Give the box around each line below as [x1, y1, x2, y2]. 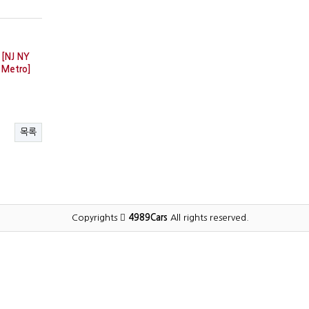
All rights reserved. [170, 213, 249, 222]
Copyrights [72, 213, 120, 222]
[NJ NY [1, 52, 30, 61]
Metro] [1, 65, 31, 74]
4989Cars [128, 213, 170, 222]
